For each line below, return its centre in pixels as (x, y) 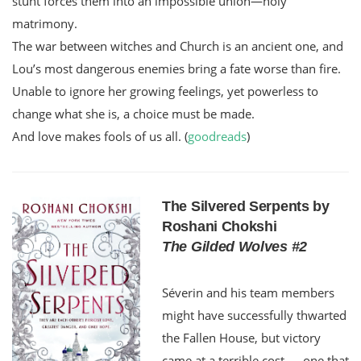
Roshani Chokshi (220, 226)
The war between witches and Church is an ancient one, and (178, 46)
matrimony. (45, 23)
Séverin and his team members (248, 292)
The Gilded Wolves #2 (234, 246)
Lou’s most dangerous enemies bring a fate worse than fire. (176, 68)
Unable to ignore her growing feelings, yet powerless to (165, 91)
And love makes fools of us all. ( (100, 136)
